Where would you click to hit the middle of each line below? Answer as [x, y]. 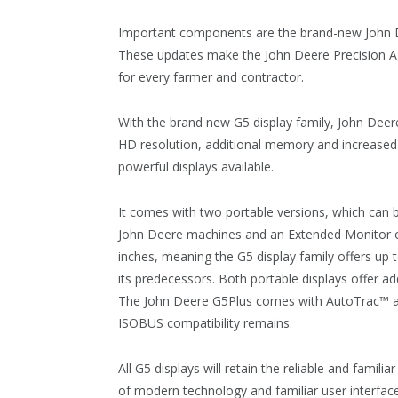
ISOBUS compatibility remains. [205, 322]
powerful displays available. [196, 166]
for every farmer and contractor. [211, 76]
